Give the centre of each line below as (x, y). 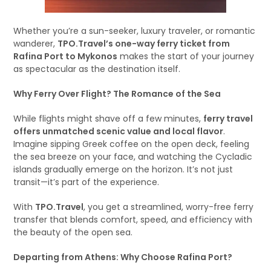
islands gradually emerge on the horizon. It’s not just (123, 169)
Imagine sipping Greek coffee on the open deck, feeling (132, 144)
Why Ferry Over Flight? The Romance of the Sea (117, 94)
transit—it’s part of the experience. (87, 182)
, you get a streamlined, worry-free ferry (169, 207)
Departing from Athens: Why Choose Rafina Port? (123, 257)
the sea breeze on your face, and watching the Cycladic (133, 157)
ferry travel (228, 119)
